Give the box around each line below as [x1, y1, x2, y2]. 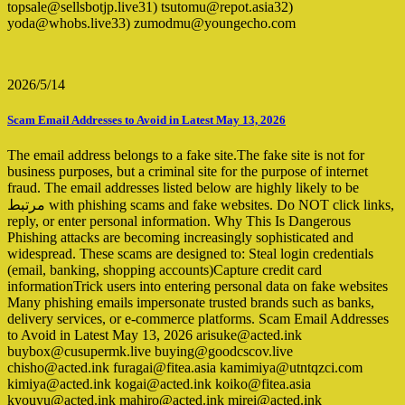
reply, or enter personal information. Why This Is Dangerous [7, 213, 351, 230]
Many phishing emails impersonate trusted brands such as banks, [7, 295, 374, 311]
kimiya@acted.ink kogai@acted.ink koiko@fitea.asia [7, 376, 311, 392]
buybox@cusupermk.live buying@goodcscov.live [7, 344, 293, 360]
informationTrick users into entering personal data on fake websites [7, 278, 388, 295]
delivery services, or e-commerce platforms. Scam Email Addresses [7, 311, 389, 327]
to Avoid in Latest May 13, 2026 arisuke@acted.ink [7, 327, 302, 344]
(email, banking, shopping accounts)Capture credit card [7, 262, 322, 278]
